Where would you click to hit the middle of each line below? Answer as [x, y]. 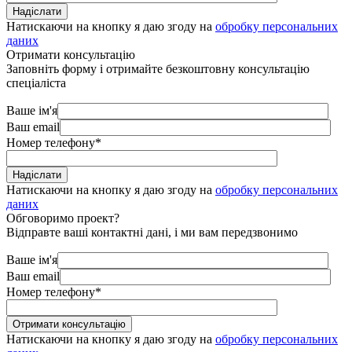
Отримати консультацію [71, 55]
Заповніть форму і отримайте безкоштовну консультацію [158, 69]
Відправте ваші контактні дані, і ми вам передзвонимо [152, 233]
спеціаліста [36, 83]
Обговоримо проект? [63, 218]
